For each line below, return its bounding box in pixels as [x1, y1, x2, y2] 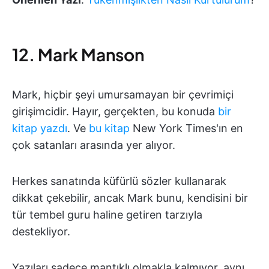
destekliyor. [12, 225, 70, 238]
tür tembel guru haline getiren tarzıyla [12, 208, 202, 222]
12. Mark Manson [12, 44, 144, 65]
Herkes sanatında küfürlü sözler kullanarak [12, 175, 226, 188]
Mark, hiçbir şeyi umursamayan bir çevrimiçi [12, 88, 234, 101]
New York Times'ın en [130, 122, 243, 135]
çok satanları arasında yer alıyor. [12, 139, 175, 152]
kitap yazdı [12, 122, 67, 135]
